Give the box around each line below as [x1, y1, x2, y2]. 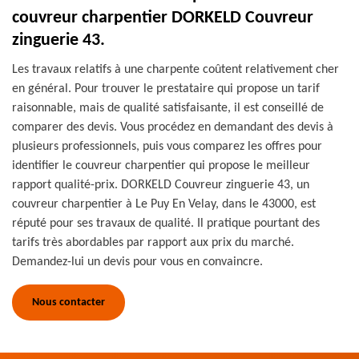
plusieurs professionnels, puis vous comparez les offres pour [12, 140, 322, 153]
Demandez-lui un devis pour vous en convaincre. [12, 256, 263, 268]
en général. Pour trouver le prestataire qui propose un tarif [12, 83, 320, 95]
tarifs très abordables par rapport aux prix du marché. [12, 236, 294, 249]
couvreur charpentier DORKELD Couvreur [12, 9, 313, 27]
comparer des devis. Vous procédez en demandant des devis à [12, 121, 333, 134]
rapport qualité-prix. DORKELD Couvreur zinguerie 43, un [12, 179, 309, 192]
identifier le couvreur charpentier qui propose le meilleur [12, 159, 310, 172]
